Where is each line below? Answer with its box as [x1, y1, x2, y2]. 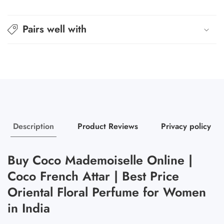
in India [7, 198, 50, 217]
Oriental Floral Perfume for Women [7, 182, 206, 201]
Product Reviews [77, 120, 138, 132]
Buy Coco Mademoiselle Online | [7, 150, 192, 169]
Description [13, 120, 54, 132]
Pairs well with [22, 21, 86, 36]
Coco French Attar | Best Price [7, 166, 179, 185]
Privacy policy [160, 120, 211, 132]
